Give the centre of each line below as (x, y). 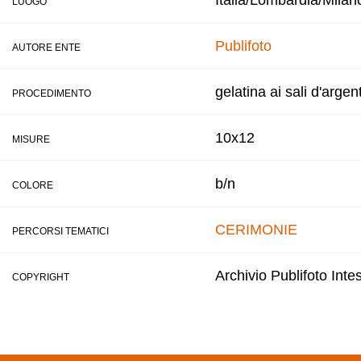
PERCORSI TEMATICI (60, 231)
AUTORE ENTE (46, 48)
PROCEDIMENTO (52, 93)
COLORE (33, 185)
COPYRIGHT (41, 277)
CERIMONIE (256, 230)
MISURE (31, 139)
